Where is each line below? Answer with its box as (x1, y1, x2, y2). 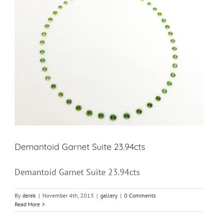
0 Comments (124, 192, 156, 200)
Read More (15, 200, 40, 208)
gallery (100, 192, 118, 200)
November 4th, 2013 (42, 192, 94, 200)
